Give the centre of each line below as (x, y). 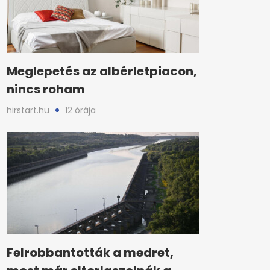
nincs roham (46, 89)
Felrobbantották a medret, (90, 253)
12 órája (80, 110)
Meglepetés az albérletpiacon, (102, 71)
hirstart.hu (28, 110)
